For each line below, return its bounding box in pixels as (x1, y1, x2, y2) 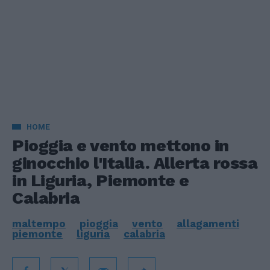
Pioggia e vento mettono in (12, 136, 229, 155)
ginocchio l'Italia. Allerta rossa (12, 153, 258, 173)
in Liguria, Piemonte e (12, 171, 189, 190)
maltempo (12, 218, 66, 230)
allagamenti (177, 218, 239, 230)
